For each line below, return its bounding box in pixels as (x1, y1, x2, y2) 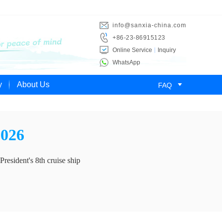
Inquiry (158, 47, 176, 54)
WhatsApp (112, 59, 140, 66)
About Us (17, 80, 50, 89)
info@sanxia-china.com (112, 22, 186, 29)
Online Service (112, 47, 152, 54)
